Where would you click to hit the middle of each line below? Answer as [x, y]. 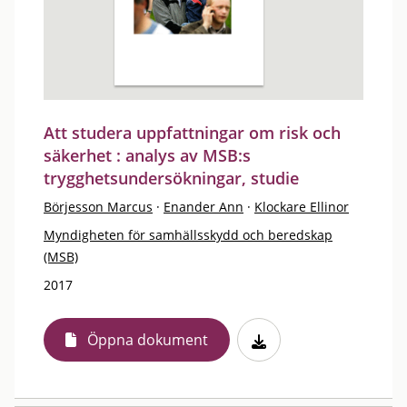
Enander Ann [203, 207]
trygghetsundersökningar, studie [171, 178]
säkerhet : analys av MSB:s [147, 155]
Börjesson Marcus [98, 207]
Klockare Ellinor [302, 207]
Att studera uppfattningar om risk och [192, 133]
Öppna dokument [148, 340]
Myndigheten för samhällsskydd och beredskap [188, 235]
